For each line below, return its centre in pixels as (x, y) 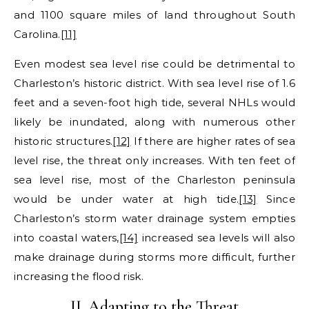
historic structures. (63, 141)
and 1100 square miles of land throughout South (154, 14)
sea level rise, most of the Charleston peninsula (154, 179)
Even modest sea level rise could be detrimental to (154, 63)
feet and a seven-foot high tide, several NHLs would (154, 102)
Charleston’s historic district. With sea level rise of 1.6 (154, 83)
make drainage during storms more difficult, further (154, 257)
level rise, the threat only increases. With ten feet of (154, 160)
